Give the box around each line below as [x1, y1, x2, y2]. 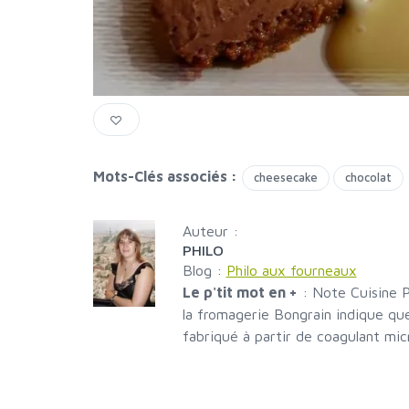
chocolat [345, 170, 392, 185]
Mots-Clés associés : [93, 168, 237, 185]
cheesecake [254, 170, 318, 185]
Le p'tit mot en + [182, 284, 298, 301]
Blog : [182, 262, 226, 279]
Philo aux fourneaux [225, 262, 357, 279]
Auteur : [182, 223, 238, 240]
